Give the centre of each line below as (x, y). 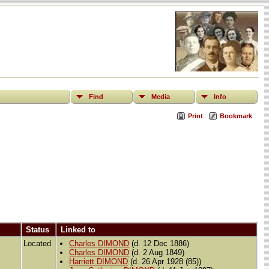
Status (38, 230)
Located (38, 244)
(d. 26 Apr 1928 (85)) (165, 262)
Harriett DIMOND (99, 262)
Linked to (78, 230)
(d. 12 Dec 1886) (159, 244)
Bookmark (236, 116)
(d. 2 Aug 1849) (157, 253)
